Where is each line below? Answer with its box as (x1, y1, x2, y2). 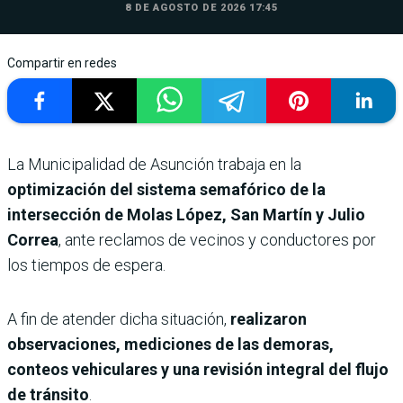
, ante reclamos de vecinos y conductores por (58, 229, 376, 249)
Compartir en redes (7, 55, 117, 70)
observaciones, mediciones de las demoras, (7, 334, 334, 354)
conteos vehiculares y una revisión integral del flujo (7, 359, 389, 379)
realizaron (230, 309, 307, 328)
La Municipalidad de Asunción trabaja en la (7, 154, 301, 174)
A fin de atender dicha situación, (7, 309, 230, 328)
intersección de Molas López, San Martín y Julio (7, 204, 365, 224)
